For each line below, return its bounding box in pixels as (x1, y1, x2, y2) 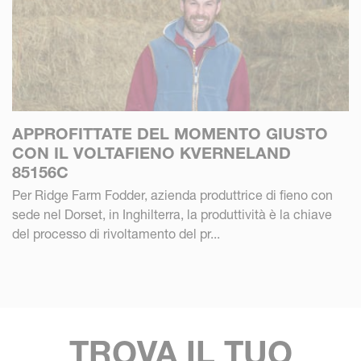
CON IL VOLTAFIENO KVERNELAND (12, 143, 291, 163)
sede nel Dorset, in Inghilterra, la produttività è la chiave (12, 205, 332, 222)
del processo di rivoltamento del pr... (12, 225, 220, 242)
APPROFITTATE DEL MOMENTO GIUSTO (12, 123, 328, 143)
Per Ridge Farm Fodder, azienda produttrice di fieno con (12, 186, 333, 203)
